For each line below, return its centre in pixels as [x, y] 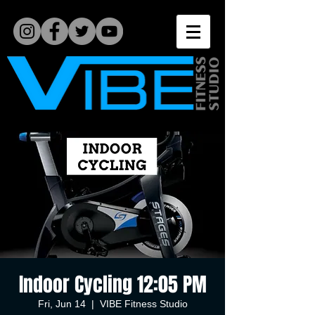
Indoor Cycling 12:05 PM [112, 284]
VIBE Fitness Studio [143, 304]
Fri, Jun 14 [62, 304]
